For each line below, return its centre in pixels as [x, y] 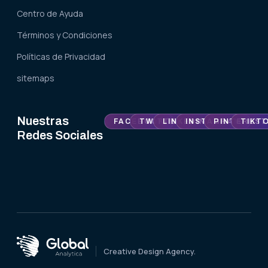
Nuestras [43, 121]
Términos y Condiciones [65, 35]
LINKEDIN [184, 121]
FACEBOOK [139, 121]
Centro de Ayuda [50, 13]
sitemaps [36, 78]
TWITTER [161, 121]
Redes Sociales [60, 135]
